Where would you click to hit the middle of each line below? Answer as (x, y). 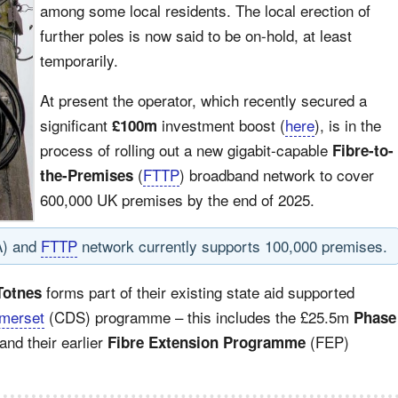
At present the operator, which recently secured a (203, 100)
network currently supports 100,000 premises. (232, 246)
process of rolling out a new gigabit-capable (186, 150)
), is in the (348, 125)
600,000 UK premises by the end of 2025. (177, 199)
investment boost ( (221, 125)
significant (76, 125)
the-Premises (87, 175)
